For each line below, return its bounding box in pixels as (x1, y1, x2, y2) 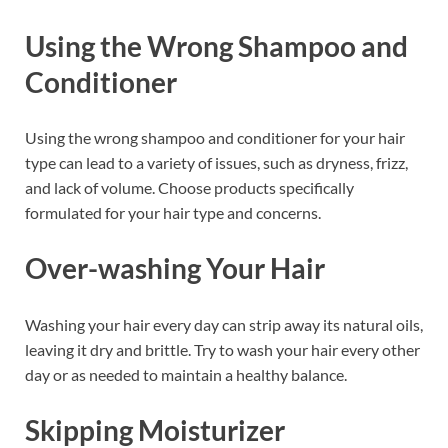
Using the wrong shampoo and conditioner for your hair (25, 128, 405, 148)
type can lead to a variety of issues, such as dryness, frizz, (25, 153, 408, 173)
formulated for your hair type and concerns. (25, 203, 321, 223)
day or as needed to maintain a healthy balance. (25, 364, 347, 384)
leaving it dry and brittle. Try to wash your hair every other (25, 339, 420, 359)
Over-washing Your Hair (25, 251, 325, 286)
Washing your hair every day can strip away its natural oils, (25, 314, 423, 334)
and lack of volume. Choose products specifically (25, 178, 354, 198)
